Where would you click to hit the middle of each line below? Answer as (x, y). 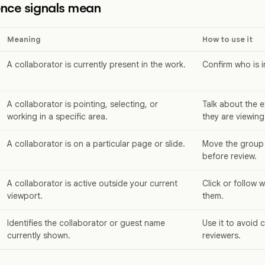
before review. (230, 156)
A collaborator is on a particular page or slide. (96, 144)
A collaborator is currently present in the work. (96, 65)
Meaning (24, 40)
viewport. (25, 196)
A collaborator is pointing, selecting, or (83, 104)
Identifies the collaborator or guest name (86, 223)
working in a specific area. (57, 117)
